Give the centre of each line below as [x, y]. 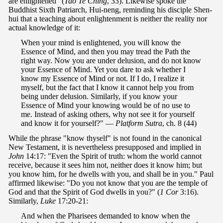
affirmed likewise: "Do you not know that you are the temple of [108, 183]
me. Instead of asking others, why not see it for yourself [108, 114]
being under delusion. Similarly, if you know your [99, 97]
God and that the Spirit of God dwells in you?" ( [84, 192]
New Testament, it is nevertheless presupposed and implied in [105, 147]
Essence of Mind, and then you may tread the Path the [106, 52]
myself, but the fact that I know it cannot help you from [107, 88]
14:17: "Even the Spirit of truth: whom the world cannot [113, 156]
